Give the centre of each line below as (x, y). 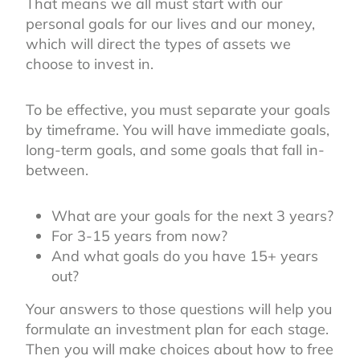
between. (57, 170)
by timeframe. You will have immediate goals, (178, 129)
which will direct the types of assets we (158, 43)
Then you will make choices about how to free (180, 349)
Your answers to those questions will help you (179, 309)
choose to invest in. (92, 63)
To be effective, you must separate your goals (178, 109)
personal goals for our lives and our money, (170, 23)
